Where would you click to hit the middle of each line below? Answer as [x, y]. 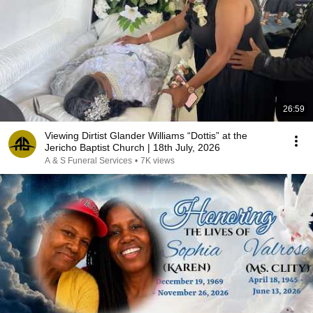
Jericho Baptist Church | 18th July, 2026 [132, 147]
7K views [158, 161]
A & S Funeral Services [88, 161]
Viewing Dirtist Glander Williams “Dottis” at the [146, 136]
